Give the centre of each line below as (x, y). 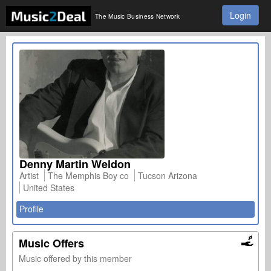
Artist (29, 175)
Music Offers (51, 243)
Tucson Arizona (168, 175)
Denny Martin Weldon (75, 164)
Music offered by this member (75, 258)
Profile (31, 209)
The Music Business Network (137, 17)
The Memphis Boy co (88, 175)
